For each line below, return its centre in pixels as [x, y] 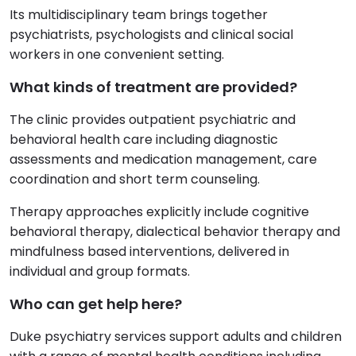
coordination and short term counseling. [135, 180]
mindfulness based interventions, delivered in [149, 252]
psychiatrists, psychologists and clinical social [151, 35]
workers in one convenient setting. [117, 55]
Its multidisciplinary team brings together [139, 15]
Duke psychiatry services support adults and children [176, 337]
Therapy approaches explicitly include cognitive [159, 212]
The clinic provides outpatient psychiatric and [153, 120]
